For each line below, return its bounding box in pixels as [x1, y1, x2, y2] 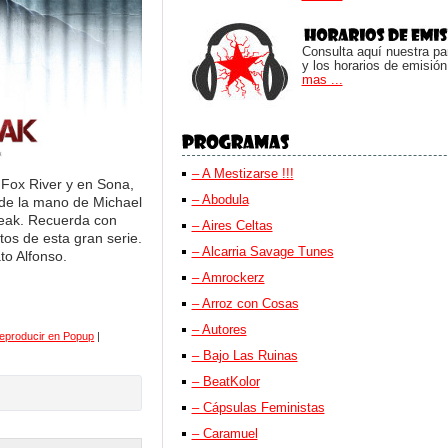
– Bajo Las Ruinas [191, 348, 298, 363]
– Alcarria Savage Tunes [191, 244, 334, 259]
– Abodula [191, 192, 249, 207]
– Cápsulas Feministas [191, 400, 325, 415]
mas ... [301, 72, 343, 87]
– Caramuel [191, 426, 258, 441]
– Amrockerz [191, 270, 265, 285]
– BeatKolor [191, 374, 260, 389]
